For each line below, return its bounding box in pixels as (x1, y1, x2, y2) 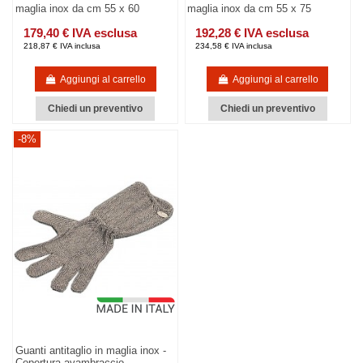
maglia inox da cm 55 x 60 (15, 2, 139, 15)
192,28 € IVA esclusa (195, 26, 310, 41)
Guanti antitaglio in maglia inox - (15, 344, 166, 357)
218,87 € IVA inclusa (23, 41, 100, 51)
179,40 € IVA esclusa (23, 26, 137, 41)
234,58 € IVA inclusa (195, 41, 273, 51)
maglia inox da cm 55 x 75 (187, 2, 312, 15)
